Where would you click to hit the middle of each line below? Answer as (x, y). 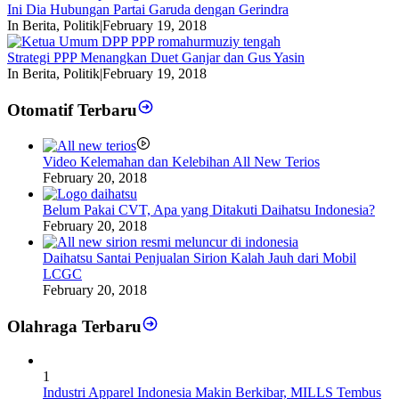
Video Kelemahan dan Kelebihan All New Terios (181, 162)
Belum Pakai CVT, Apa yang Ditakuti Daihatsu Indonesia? (209, 210)
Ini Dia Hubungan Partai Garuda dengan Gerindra (148, 10)
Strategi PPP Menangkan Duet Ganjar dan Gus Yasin (156, 58)
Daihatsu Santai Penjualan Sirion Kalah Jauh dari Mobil (199, 258)
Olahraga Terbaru (74, 326)
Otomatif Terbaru (72, 110)
